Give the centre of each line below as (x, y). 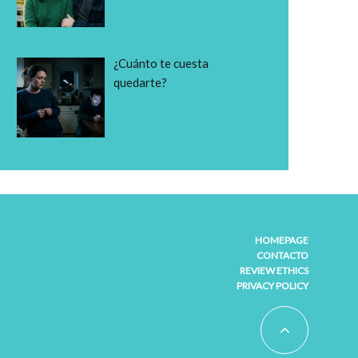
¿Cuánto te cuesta (161, 64)
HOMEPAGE (282, 240)
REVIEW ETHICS (274, 270)
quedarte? (141, 83)
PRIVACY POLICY (272, 286)
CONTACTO (282, 255)
